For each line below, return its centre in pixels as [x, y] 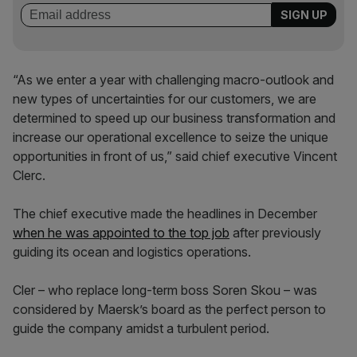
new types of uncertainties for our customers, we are [165, 99]
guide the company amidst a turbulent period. [143, 328]
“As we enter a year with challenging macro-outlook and [173, 80]
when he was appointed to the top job [121, 233]
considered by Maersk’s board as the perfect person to [169, 309]
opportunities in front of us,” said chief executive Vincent [175, 156]
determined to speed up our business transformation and [174, 118]
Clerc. [29, 175]
